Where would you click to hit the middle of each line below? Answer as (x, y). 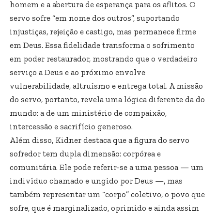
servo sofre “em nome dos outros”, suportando (95, 18)
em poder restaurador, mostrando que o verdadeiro (104, 58)
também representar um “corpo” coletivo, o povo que (107, 194)
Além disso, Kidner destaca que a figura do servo (100, 140)
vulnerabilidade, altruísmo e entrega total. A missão (106, 85)
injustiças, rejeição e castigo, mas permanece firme (103, 31)
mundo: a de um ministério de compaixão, (88, 113)
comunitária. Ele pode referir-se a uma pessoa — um (107, 167)
